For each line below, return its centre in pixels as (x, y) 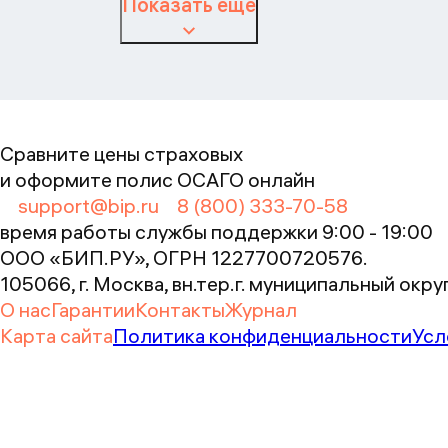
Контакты (180, 309)
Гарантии (93, 309)
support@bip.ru (88, 205)
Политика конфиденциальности (262, 335)
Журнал (261, 309)
